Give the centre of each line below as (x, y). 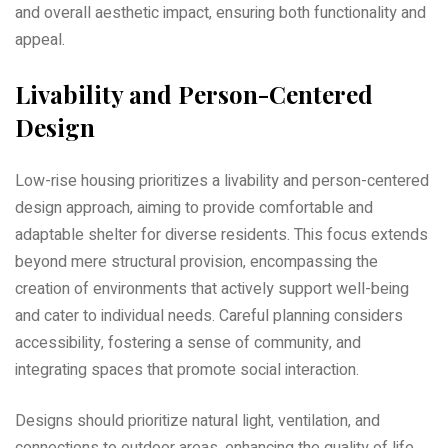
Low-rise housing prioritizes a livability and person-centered (222, 180)
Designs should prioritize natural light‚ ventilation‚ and (197, 420)
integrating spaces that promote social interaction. (187, 369)
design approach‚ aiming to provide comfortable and (194, 207)
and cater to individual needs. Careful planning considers (209, 315)
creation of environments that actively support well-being (212, 288)
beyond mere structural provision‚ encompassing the (196, 261)
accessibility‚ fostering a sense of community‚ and (188, 342)
